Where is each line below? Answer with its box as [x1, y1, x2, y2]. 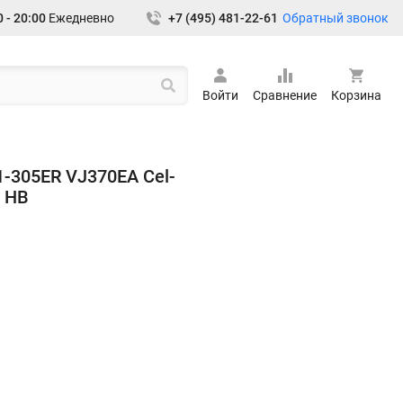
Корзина [331, 88, 381, 103]
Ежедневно [46, 11, 114, 25]
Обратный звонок [282, 10, 389, 25]
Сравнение [253, 88, 317, 103]
